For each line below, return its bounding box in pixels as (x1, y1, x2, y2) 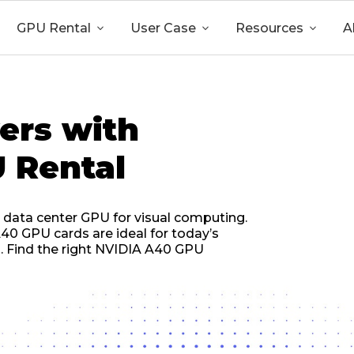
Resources (235, 21, 303, 36)
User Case (130, 21, 196, 36)
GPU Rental (17, 21, 91, 36)
